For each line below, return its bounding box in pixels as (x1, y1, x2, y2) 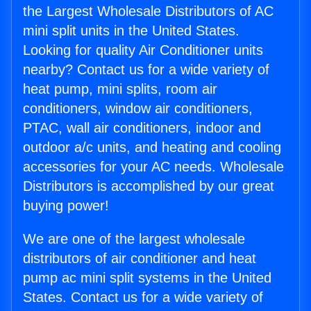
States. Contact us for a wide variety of (23, 289, 263, 305)
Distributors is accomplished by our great (23, 178, 274, 194)
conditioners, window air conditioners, (23, 101, 253, 117)
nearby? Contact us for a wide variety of (23, 62, 269, 78)
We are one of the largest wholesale (23, 231, 245, 247)
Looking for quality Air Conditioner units (23, 42, 263, 58)
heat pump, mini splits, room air (23, 81, 217, 97)
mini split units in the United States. (23, 23, 239, 39)
